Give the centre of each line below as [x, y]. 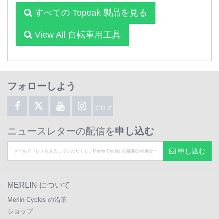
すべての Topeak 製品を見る [90, 13]
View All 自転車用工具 [77, 35]
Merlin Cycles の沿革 [37, 200]
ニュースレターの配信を [61, 131]
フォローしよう [42, 86]
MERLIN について [39, 185]
